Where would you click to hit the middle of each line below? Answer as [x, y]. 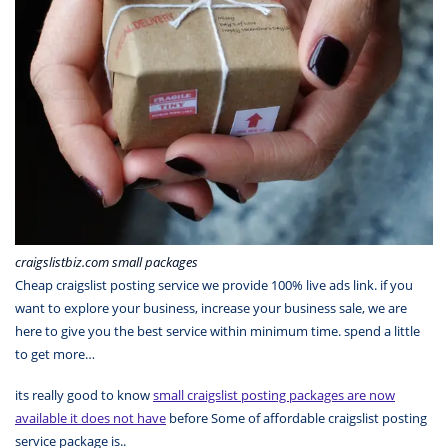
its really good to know [84, 394]
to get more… [55, 354]
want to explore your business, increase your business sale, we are [211, 308]
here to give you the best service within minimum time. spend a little [217, 331]
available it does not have [90, 417]
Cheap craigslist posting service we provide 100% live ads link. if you [214, 285]
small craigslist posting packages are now [274, 394]
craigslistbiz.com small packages [106, 262]
